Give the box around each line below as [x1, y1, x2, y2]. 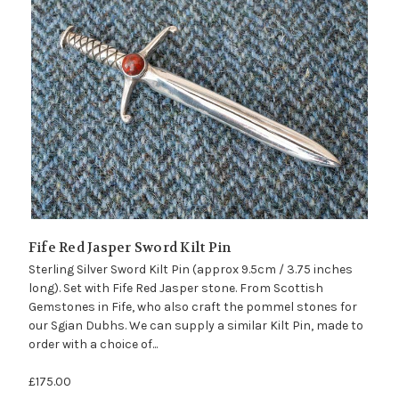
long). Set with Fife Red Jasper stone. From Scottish [28, 281, 323, 297]
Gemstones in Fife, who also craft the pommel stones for [28, 299, 357, 315]
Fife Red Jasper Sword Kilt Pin [28, 239, 232, 257]
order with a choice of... [28, 337, 158, 353]
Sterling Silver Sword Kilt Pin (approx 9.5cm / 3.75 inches [28, 262, 353, 278]
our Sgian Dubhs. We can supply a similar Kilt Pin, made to [28, 318, 363, 334]
